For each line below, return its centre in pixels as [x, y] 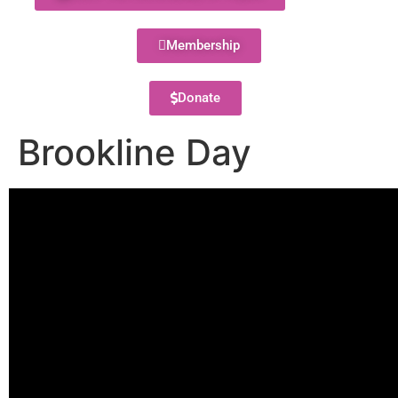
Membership [203, 45]
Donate [199, 98]
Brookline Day [135, 152]
